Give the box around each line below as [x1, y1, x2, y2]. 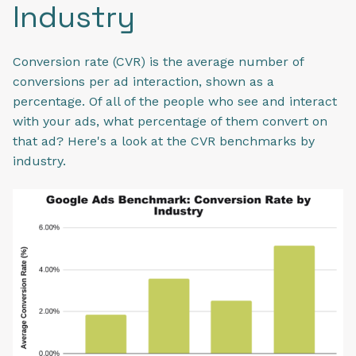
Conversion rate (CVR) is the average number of [13, 54, 304, 70]
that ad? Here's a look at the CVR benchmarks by [13, 133, 315, 149]
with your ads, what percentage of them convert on [13, 114, 327, 130]
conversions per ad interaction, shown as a [13, 74, 274, 90]
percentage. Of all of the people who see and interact [13, 94, 337, 110]
